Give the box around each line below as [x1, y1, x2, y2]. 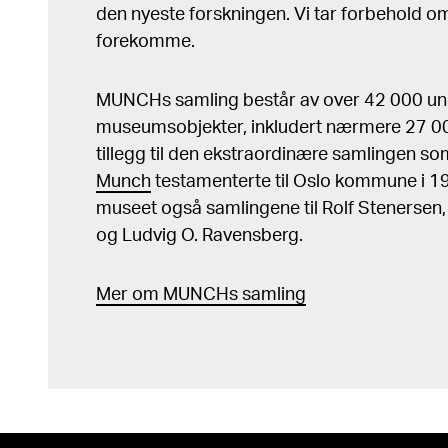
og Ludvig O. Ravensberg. [96, 227, 307, 245]
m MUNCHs [143, 286, 238, 304]
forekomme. [96, 33, 195, 51]
